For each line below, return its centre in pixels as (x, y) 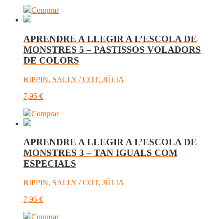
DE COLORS (51, 60)
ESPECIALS (50, 164)
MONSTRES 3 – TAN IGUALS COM (100, 153)
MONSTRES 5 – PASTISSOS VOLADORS (112, 49)
